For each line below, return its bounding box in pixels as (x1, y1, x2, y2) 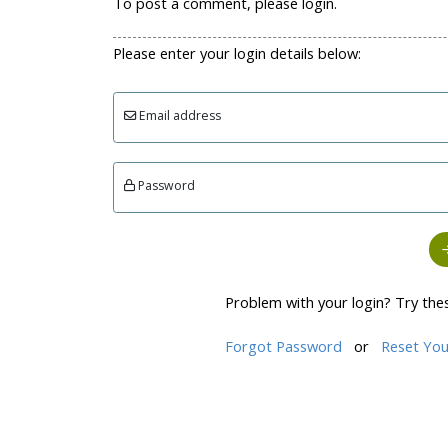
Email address (136, 106, 221, 124)
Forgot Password (225, 336, 343, 357)
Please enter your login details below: (112, 42, 361, 63)
